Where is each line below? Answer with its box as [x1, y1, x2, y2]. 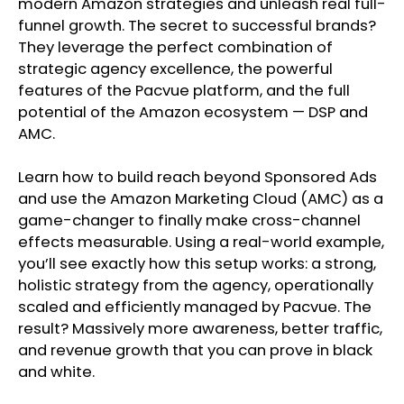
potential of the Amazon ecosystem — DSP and [18, 102, 368, 124]
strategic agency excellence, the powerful [18, 59, 333, 80]
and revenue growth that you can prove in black [18, 340, 372, 362]
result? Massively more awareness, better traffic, [18, 318, 382, 340]
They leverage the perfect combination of [18, 37, 333, 59]
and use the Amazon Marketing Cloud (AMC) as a [18, 188, 383, 210]
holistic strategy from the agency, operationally [18, 275, 373, 297]
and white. [18, 362, 95, 383]
